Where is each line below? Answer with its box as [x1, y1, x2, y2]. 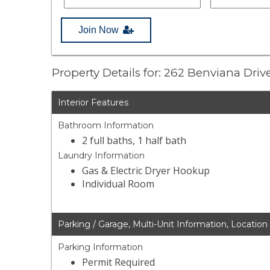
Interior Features [58, 97, 129, 108]
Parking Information [58, 242, 143, 253]
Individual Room [82, 177, 155, 191]
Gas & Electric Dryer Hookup [82, 164, 210, 178]
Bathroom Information [58, 120, 154, 131]
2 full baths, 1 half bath [82, 134, 187, 148]
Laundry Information [58, 150, 145, 162]
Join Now [78, 24, 119, 35]
